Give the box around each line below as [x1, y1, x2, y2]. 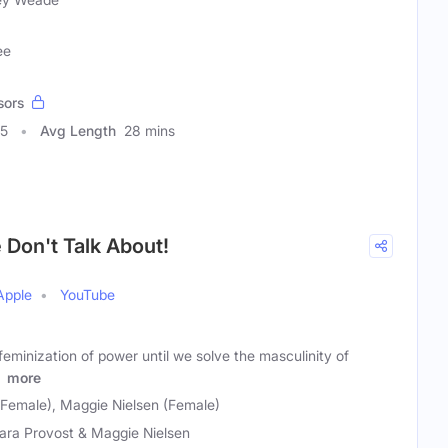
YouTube [60, 286, 115, 304]
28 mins [124, 122, 175, 140]
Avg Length [40, 122, 116, 140]
